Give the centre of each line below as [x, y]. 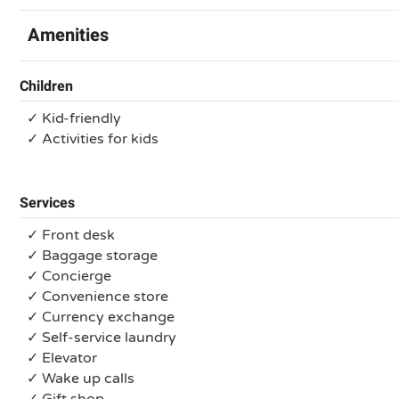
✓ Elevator [62, 358]
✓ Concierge [69, 276]
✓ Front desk [71, 235]
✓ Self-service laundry [102, 338]
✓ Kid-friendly [74, 118]
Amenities [68, 35]
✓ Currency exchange [101, 317]
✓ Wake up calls [81, 379]
